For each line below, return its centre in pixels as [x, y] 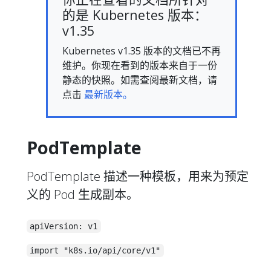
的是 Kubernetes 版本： [135, 15]
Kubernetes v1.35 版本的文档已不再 [142, 51]
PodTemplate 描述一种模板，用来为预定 [138, 176]
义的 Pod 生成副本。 [83, 194]
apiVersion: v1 [64, 226]
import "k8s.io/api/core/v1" [95, 250]
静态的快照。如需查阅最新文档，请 [140, 80]
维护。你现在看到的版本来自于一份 [140, 65]
